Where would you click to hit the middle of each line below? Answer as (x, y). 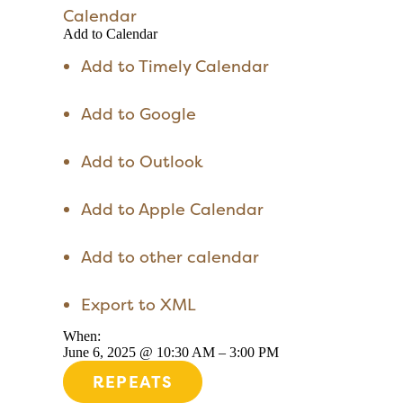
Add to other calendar (170, 257)
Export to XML (138, 304)
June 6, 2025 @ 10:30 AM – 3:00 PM (171, 352)
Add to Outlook (142, 161)
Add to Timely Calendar (175, 66)
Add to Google (138, 114)
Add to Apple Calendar (172, 209)
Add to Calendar (110, 34)
